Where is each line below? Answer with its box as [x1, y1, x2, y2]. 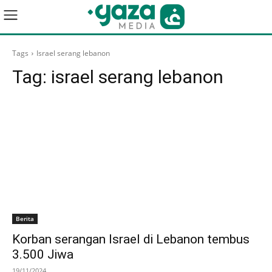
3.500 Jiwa [12, 246, 73, 262]
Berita [16, 214, 34, 223]
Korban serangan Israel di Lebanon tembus [12, 231, 250, 246]
